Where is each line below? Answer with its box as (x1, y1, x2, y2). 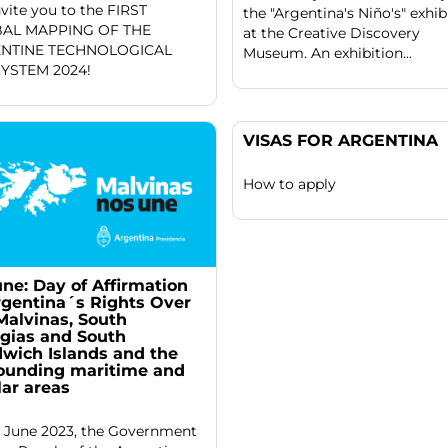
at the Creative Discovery (242, 24, 420, 43)
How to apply (242, 175, 336, 194)
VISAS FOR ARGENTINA (242, 131, 438, 151)
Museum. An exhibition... (242, 44, 412, 63)
